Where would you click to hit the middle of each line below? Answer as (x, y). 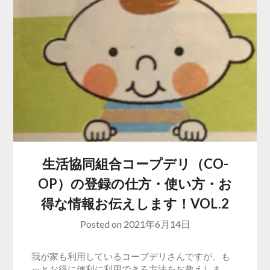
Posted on (102, 224)
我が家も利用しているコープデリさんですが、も (131, 256)
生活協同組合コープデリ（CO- (135, 164)
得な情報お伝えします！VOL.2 (135, 204)
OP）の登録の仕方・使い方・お (135, 184)
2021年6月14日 (157, 224)
